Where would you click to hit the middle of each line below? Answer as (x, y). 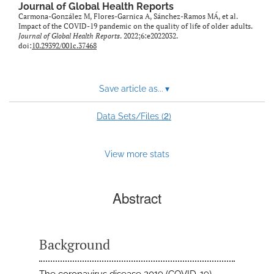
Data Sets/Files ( (130, 117)
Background (75, 245)
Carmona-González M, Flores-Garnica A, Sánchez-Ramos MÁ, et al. (128, 17)
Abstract (137, 198)
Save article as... (131, 89)
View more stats (137, 154)
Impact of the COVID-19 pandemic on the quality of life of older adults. (135, 26)
